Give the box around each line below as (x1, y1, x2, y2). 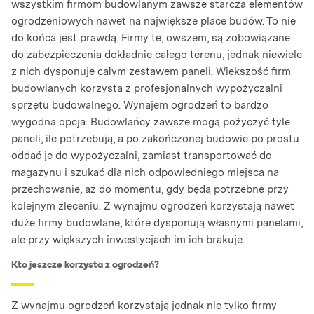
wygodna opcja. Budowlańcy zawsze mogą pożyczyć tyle (11, 115, 290, 128)
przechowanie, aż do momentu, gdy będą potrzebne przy (11, 182, 289, 196)
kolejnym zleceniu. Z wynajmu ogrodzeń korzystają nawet (11, 199, 294, 212)
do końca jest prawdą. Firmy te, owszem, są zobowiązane (11, 31, 290, 44)
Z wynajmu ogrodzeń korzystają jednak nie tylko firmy (11, 299, 277, 312)
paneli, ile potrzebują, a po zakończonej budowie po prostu (11, 132, 299, 145)
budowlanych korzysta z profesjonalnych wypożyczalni (11, 81, 282, 95)
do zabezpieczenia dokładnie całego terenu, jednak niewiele (11, 48, 302, 61)
